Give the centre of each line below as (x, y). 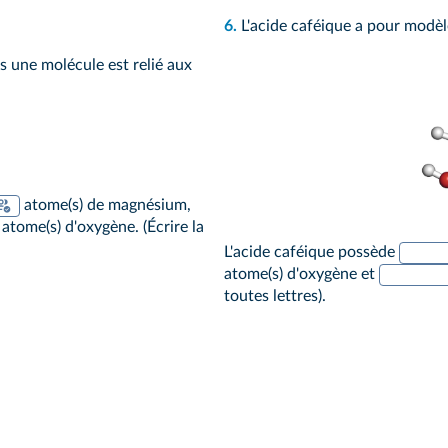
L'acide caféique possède (311, 251)
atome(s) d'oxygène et (301, 273)
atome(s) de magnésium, (106, 204)
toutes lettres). (275, 295)
